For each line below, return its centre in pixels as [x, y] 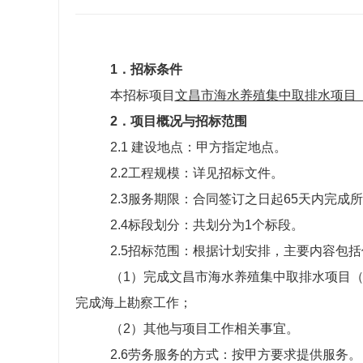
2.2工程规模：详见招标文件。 [196, 173]
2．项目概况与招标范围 [178, 121]
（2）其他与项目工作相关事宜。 [204, 329]
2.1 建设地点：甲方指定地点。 [198, 147]
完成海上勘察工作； [134, 303]
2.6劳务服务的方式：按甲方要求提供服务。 [235, 354]
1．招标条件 [146, 69]
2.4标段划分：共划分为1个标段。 [207, 225]
